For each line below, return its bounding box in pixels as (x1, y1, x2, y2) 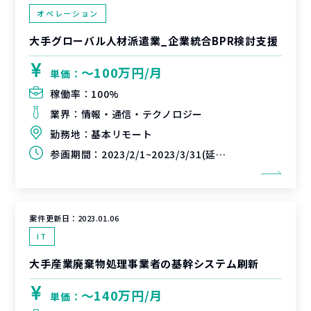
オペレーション (37, 8, 99, 19)
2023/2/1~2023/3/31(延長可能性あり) (101, 147, 216, 161)
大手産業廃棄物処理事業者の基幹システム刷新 (29, 256, 260, 271)
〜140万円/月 (81, 286, 163, 304)
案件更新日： (29, 212, 78, 224)
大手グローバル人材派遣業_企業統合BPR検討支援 (29, 33, 278, 48)
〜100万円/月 (81, 63, 163, 81)
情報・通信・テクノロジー (81, 107, 203, 121)
